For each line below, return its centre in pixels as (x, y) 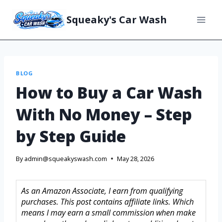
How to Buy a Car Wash (109, 92)
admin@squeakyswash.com (66, 159)
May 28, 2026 (136, 159)
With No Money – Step (104, 114)
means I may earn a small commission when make (109, 213)
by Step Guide (71, 136)
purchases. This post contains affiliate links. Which (108, 202)
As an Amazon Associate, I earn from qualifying (102, 191)
